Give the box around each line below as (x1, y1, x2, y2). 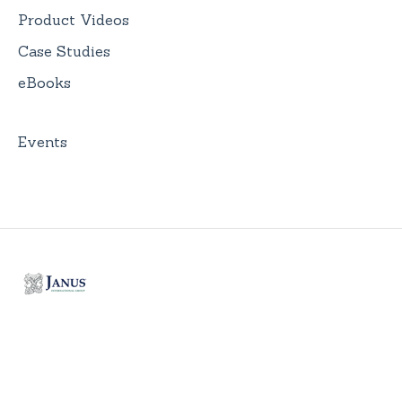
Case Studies (18, 42, 110, 61)
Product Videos (18, 11, 129, 30)
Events (18, 132, 67, 151)
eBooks (18, 74, 71, 92)
